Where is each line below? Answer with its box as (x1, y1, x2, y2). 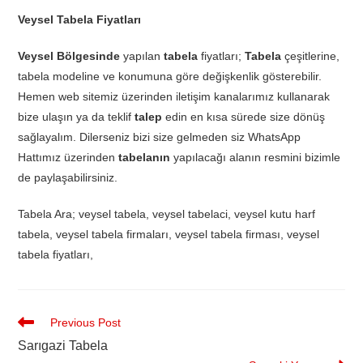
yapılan (120, 49, 164, 63)
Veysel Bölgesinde (18, 49, 121, 63)
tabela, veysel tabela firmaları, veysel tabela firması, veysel (18, 228, 320, 241)
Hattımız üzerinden (18, 151, 119, 164)
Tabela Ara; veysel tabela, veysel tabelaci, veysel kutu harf (18, 207, 316, 221)
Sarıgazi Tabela (18, 339, 109, 353)
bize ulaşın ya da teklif (18, 110, 135, 124)
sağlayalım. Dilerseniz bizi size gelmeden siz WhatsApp (18, 130, 301, 144)
